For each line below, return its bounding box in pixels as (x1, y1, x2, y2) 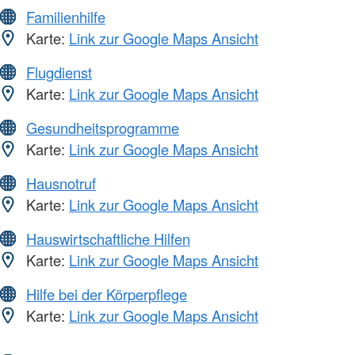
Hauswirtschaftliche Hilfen (26, 228, 190, 250)
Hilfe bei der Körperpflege (26, 284, 187, 305)
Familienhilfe (26, 6, 105, 28)
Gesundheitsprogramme (26, 117, 179, 139)
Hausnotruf (26, 173, 96, 194)
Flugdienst (26, 62, 92, 83)
